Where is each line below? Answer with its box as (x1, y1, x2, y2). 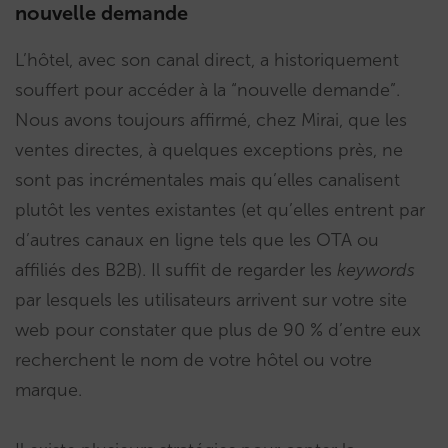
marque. (15, 379, 82, 402)
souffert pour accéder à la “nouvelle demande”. (15, 79, 400, 102)
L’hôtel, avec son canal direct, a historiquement (15, 49, 399, 72)
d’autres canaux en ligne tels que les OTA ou (15, 229, 379, 252)
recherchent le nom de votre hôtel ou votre (15, 349, 372, 372)
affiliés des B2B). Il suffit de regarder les (15, 259, 337, 282)
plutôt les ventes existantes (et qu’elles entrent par (15, 199, 425, 222)
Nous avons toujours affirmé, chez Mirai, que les (15, 109, 407, 132)
